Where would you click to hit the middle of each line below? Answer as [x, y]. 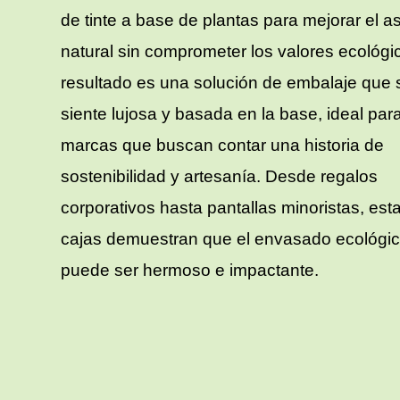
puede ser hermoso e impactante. [190, 270]
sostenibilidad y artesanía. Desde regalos [220, 176]
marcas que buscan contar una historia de [223, 145]
